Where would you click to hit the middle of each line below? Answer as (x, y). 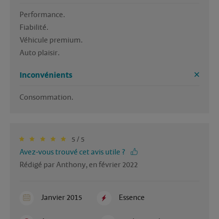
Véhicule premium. (52, 40)
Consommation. (47, 97)
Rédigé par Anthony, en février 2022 (79, 164)
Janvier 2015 (62, 197)
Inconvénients (46, 75)
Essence (131, 197)
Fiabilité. (35, 27)
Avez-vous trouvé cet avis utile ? (72, 152)
